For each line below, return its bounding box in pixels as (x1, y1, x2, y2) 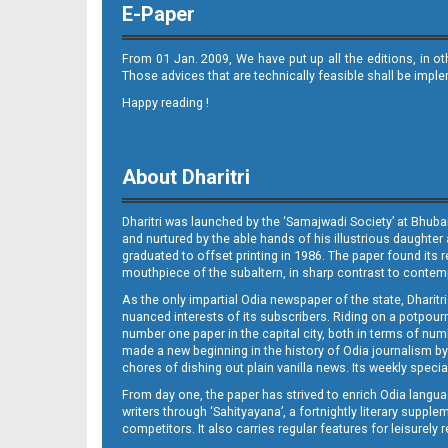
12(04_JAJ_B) (145, 306, 224, 321)
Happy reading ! (122, 95, 209, 111)
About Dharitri (122, 165, 250, 190)
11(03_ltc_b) (150, 111, 219, 126)
